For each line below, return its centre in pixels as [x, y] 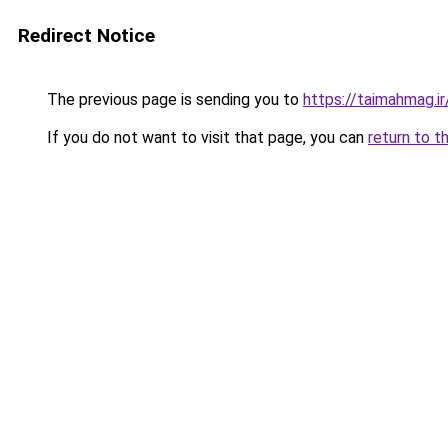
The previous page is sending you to [173, 99]
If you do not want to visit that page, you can [205, 137]
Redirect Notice [86, 35]
